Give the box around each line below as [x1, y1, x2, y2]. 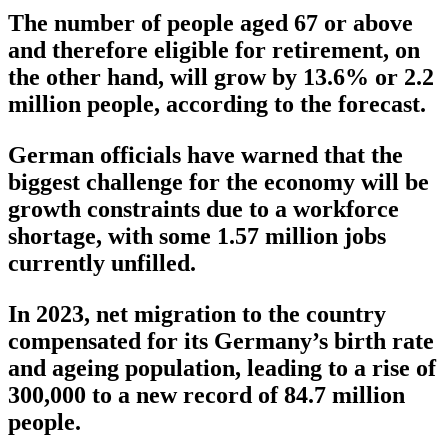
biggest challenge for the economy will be [8, 169, 429, 196]
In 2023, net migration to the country [8, 301, 386, 328]
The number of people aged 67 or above [8, 10, 413, 37]
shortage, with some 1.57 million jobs [8, 223, 386, 250]
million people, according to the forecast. [8, 91, 426, 118]
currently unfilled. [8, 250, 196, 277]
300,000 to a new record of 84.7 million [8, 382, 405, 409]
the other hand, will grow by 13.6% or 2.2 [8, 64, 434, 91]
